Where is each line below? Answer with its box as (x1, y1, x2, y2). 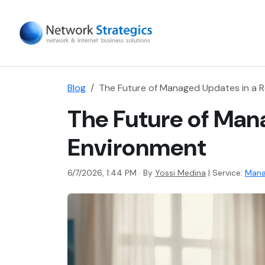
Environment (67, 132, 206, 163)
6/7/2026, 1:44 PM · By (67, 167, 155, 178)
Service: (212, 167, 243, 178)
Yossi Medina (155, 167, 206, 178)
